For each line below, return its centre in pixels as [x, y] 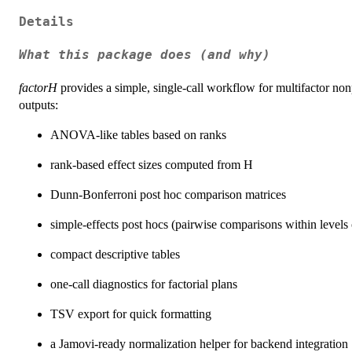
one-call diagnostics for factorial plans [144, 284]
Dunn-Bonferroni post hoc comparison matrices [168, 195]
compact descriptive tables [115, 255]
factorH [38, 88]
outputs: [38, 105]
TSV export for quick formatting [131, 314]
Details [46, 22]
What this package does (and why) [145, 55]
